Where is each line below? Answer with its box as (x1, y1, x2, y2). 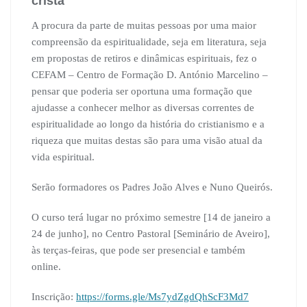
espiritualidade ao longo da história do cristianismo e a (32, 119, 265, 130)
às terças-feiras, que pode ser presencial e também (32, 245, 245, 256)
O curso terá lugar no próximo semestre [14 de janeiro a (32, 212, 271, 223)
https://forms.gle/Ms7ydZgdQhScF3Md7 (76, 291, 249, 303)
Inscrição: (32, 291, 76, 303)
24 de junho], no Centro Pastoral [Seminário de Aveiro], (32, 228, 270, 240)
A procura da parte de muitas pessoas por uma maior (32, 20, 256, 32)
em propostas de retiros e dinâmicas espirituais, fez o (32, 53, 257, 64)
